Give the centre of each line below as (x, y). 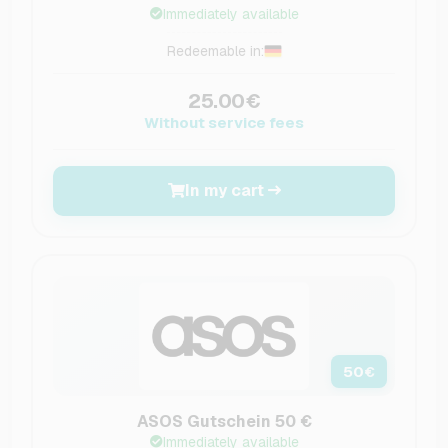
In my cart (224, 190)
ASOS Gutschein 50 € (224, 421)
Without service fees (224, 122)
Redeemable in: (215, 50)
